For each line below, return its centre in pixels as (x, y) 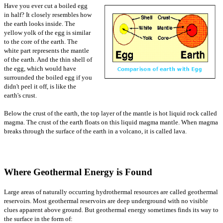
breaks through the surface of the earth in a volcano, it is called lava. (95, 131)
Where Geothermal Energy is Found (78, 172)
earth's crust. (20, 96)
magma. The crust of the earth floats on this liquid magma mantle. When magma (111, 122)
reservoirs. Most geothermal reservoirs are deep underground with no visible (106, 201)
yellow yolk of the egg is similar (47, 33)
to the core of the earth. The (41, 42)
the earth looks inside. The (40, 24)
